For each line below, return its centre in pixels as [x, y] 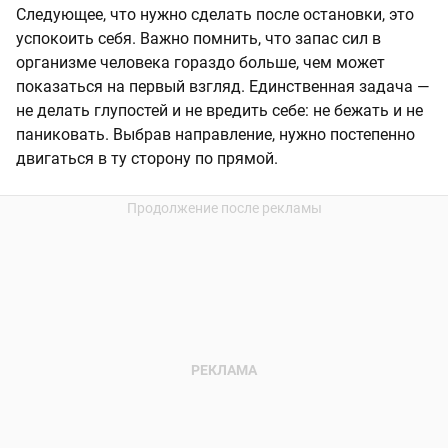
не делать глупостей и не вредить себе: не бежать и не [219, 110]
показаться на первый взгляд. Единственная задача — [223, 86]
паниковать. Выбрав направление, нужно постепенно [215, 134]
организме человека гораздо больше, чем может [200, 62]
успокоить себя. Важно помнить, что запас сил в [198, 38]
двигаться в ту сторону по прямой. [147, 158]
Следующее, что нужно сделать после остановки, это [215, 14]
